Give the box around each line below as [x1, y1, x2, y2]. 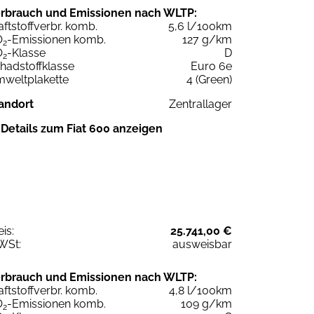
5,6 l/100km [168, 20, 232, 34]
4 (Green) [186, 73, 232, 87]
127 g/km [182, 33, 232, 47]
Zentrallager [169, 97, 232, 111]
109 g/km [181, 296, 232, 310]
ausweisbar [172, 237, 232, 251]
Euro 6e [191, 60, 232, 74]
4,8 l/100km [169, 283, 232, 297]
